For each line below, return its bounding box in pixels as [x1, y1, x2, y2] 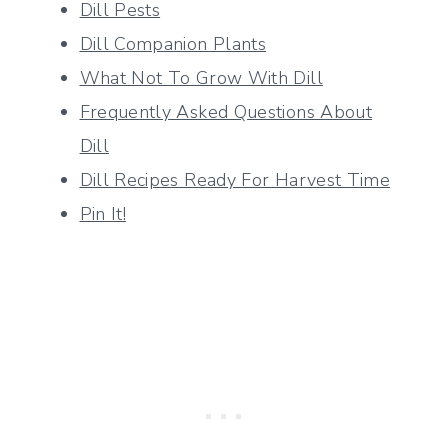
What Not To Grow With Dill [79, 65, 323, 90]
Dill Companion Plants [79, 31, 267, 56]
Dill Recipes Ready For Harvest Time [79, 167, 391, 192]
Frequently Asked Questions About [79, 99, 373, 124]
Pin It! [79, 201, 127, 226]
